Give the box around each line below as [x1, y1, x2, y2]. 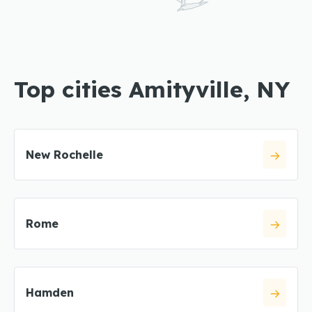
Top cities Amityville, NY [14, 75, 290, 103]
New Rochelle [26, 148, 103, 162]
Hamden [26, 286, 74, 299]
